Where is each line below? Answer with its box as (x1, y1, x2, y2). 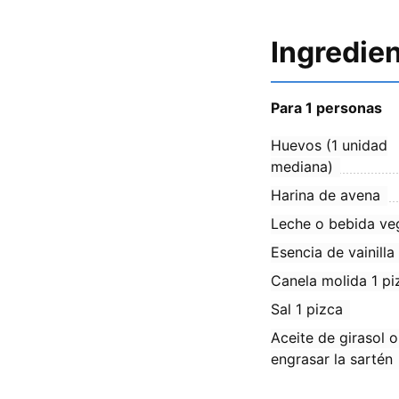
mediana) (271, 157, 333, 175)
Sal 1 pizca (271, 299, 343, 318)
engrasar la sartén (271, 349, 393, 368)
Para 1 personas (271, 98, 382, 117)
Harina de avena (271, 185, 380, 204)
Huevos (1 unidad (271, 135, 387, 154)
